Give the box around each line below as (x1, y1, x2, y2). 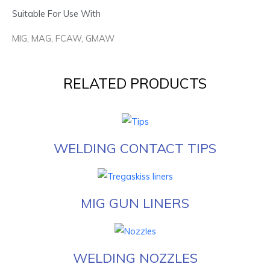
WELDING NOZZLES (72, 249, 198, 266)
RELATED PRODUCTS (63, 74, 207, 92)
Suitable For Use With (12, 7, 101, 19)
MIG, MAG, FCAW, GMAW (12, 32, 115, 44)
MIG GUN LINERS (81, 195, 189, 212)
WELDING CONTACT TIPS (54, 140, 216, 157)
